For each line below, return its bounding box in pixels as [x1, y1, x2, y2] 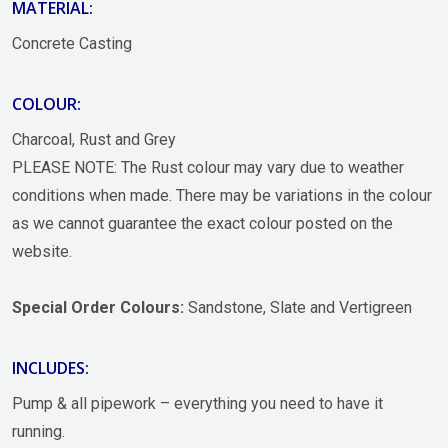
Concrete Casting [12, 33, 132, 53]
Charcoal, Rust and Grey [12, 129, 176, 149]
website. [12, 241, 72, 261]
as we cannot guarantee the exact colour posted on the [12, 213, 393, 233]
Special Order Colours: [12, 297, 184, 317]
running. [12, 421, 65, 441]
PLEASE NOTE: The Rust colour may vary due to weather [12, 157, 404, 177]
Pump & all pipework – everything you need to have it [12, 393, 383, 413]
